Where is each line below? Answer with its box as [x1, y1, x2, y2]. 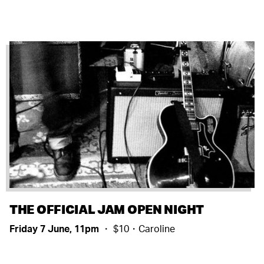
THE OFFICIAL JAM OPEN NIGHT [9, 201, 204, 217]
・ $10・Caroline [101, 223, 175, 235]
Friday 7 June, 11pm [9, 223, 101, 235]
